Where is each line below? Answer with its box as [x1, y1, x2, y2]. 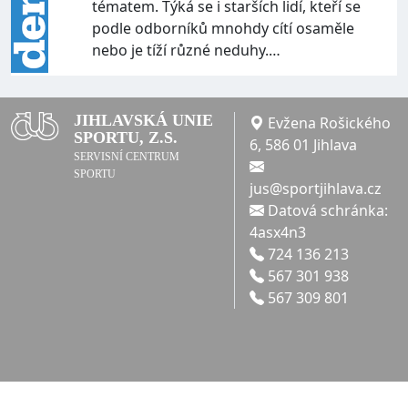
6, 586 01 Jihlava [249, 135, 357, 156]
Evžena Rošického [263, 113, 391, 134]
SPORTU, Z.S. [74, 128, 178, 148]
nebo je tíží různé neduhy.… [92, 40, 281, 61]
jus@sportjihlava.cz [249, 178, 382, 199]
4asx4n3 [249, 222, 306, 243]
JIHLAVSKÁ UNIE [74, 111, 214, 130]
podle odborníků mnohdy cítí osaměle [92, 18, 355, 39]
